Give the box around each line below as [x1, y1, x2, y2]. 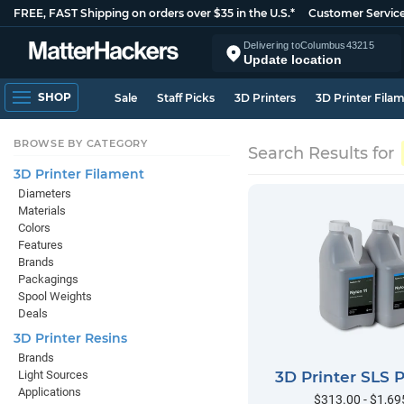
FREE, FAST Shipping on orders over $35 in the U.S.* [14, 6, 295, 20]
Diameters [18, 187, 71, 200]
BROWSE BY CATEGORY [14, 137, 148, 150]
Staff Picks [157, 91, 215, 105]
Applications [18, 385, 81, 399]
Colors [18, 221, 50, 234]
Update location [243, 51, 342, 67]
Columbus [299, 39, 346, 50]
